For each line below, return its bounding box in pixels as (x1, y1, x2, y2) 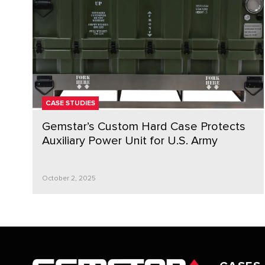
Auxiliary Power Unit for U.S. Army (42, 134, 218, 147)
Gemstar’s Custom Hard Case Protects (42, 120, 245, 132)
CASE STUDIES (46, 99, 95, 107)
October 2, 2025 (42, 174, 96, 182)
